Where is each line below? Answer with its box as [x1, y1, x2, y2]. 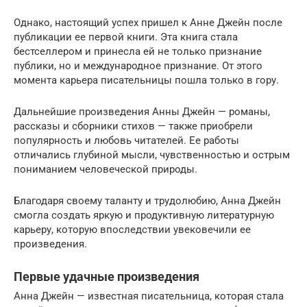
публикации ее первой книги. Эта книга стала [14, 30, 238, 43]
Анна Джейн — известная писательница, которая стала [14, 289, 284, 302]
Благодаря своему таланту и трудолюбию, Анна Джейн [14, 194, 281, 207]
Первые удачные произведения [14, 269, 199, 284]
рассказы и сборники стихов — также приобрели [14, 119, 253, 132]
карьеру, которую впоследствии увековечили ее [14, 223, 251, 236]
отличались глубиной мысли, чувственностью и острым [14, 148, 290, 161]
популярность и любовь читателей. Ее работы [14, 134, 239, 147]
